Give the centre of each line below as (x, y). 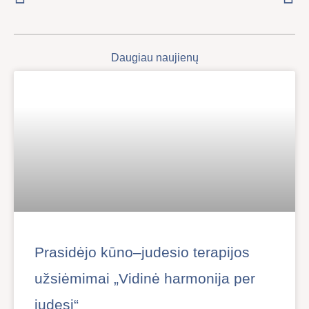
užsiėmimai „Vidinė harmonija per (145, 279)
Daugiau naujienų (154, 58)
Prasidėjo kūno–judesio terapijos (142, 252)
